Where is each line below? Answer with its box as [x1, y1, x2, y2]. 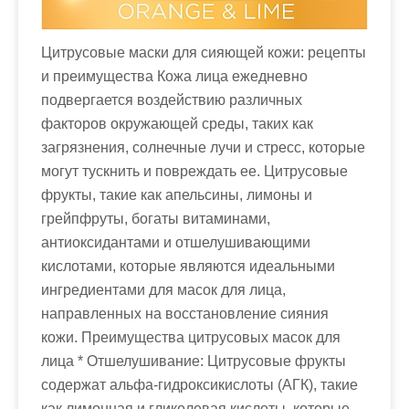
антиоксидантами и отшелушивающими [41, 234, 310, 250]
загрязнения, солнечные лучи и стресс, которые [41, 139, 365, 155]
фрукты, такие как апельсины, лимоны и [41, 186, 312, 203]
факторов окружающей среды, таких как [41, 115, 313, 131]
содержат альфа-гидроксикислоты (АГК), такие [41, 376, 358, 393]
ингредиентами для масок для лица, [41, 281, 286, 298]
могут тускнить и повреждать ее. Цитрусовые [41, 163, 348, 179]
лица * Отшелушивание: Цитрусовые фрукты [41, 352, 346, 369]
